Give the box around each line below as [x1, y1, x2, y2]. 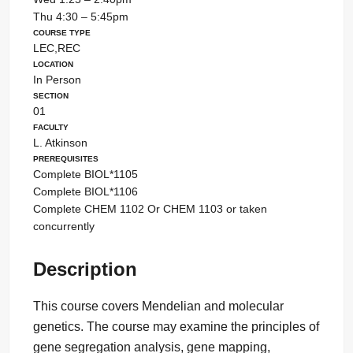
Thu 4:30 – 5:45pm [32, 10, 128, 24]
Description [32, 258, 137, 281]
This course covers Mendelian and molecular [32, 299, 284, 314]
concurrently [32, 220, 95, 233]
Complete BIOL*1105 [32, 168, 138, 181]
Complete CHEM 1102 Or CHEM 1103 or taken [32, 203, 267, 216]
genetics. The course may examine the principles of [32, 320, 319, 334]
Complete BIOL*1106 [32, 185, 138, 199]
